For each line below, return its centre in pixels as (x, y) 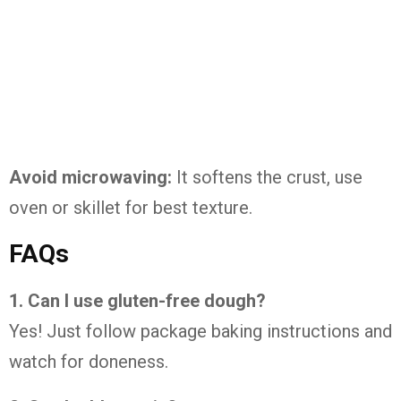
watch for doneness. (89, 362)
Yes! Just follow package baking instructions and (200, 331)
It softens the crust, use (267, 177)
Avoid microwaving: (90, 177)
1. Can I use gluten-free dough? (137, 301)
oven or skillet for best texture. (131, 208)
